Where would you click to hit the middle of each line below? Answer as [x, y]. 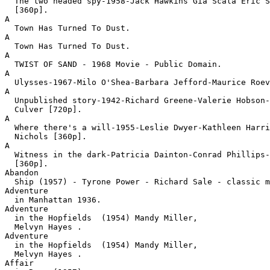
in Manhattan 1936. [53, 200]
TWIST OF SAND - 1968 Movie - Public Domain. [113, 64]
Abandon [22, 173]
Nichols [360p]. [46, 137]
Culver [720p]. [43, 109]
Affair [19, 263]
